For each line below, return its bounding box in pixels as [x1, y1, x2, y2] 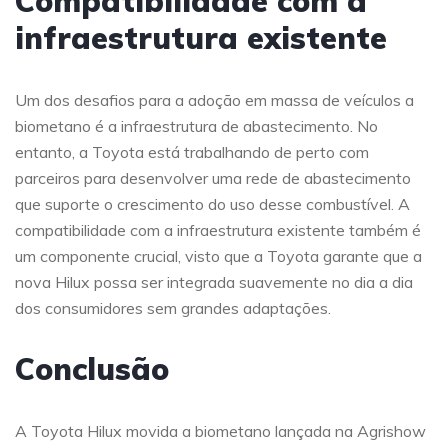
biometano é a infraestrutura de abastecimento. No [15, 115, 378, 136]
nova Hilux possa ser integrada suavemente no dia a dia [15, 271, 413, 292]
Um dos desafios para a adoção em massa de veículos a [15, 89, 414, 110]
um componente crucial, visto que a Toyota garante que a [15, 245, 422, 266]
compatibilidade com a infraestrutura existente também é [15, 219, 421, 240]
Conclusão [15, 349, 169, 388]
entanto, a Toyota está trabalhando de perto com [15, 141, 369, 162]
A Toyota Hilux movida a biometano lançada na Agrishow [15, 420, 426, 441]
